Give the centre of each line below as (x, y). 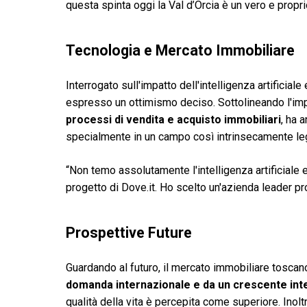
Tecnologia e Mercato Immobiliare (180, 50)
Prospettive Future (129, 233)
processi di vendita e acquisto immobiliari (173, 120)
